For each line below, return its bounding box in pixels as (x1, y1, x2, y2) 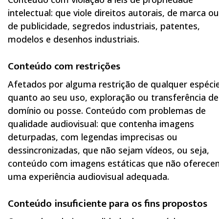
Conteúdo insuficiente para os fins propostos (8, 195, 207, 212)
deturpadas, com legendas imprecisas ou (8, 131, 177, 143)
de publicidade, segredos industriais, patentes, (8, 20, 200, 32)
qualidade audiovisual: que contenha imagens (8, 118, 194, 130)
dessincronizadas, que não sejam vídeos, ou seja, (8, 144, 209, 156)
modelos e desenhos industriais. (8, 33, 139, 45)
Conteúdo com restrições (8, 57, 120, 75)
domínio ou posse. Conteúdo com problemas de (8, 105, 206, 117)
